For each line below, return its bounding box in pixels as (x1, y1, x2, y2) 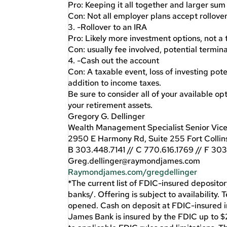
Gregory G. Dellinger (68, 110, 145, 122)
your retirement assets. (68, 99, 153, 110)
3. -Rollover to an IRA (68, 21, 147, 32)
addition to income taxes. (68, 77, 162, 88)
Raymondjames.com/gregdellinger (68, 166, 198, 177)
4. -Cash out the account (68, 55, 160, 66)
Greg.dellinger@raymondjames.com (68, 155, 201, 166)
